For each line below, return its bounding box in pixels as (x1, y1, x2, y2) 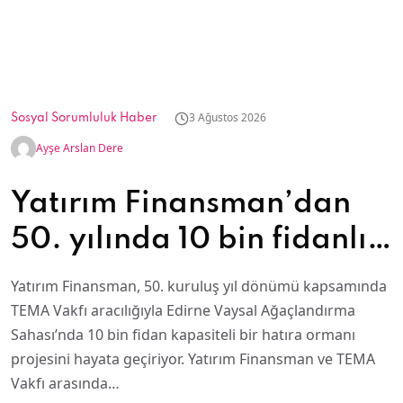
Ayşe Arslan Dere (36, 140, 123, 156)
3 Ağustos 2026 (189, 110, 266, 125)
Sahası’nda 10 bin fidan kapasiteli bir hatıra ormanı (11, 325, 355, 345)
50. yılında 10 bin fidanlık (11, 225, 383, 255)
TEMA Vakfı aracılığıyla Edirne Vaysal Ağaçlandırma (11, 300, 355, 320)
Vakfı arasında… (11, 373, 120, 393)
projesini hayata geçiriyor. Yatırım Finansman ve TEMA (11, 349, 375, 369)
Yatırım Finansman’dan (11, 189, 351, 219)
